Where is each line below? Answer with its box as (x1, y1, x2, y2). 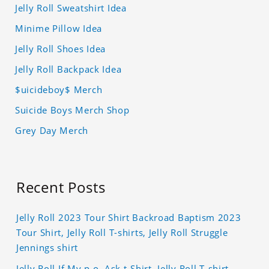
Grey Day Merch (15, 124, 89, 137)
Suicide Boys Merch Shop (15, 104, 130, 116)
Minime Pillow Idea (15, 22, 102, 35)
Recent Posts (16, 177, 106, 198)
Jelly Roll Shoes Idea (15, 43, 106, 55)
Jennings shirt (16, 241, 79, 254)
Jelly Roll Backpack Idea (15, 63, 122, 76)
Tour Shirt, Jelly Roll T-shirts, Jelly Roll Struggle (16, 226, 228, 239)
